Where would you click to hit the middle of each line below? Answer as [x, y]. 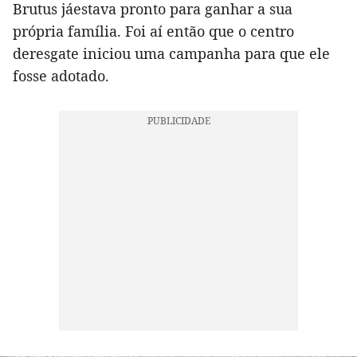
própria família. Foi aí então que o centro [153, 31]
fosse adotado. [61, 75]
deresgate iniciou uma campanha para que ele [171, 53]
